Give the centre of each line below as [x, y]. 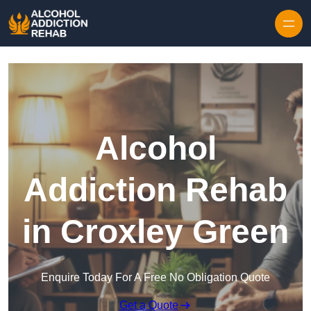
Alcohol [155, 149]
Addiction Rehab [155, 190]
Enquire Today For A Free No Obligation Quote [155, 278]
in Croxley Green [155, 232]
